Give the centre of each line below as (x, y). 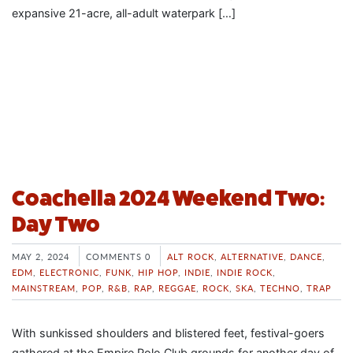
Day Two (56, 225)
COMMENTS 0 (118, 256)
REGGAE (177, 288)
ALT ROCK (191, 256)
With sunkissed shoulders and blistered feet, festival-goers (168, 333)
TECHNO (280, 288)
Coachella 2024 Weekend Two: (168, 199)
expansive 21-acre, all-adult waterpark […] (124, 13)
